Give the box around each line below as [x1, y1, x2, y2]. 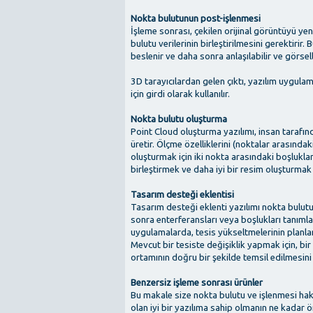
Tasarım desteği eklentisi [131, 189, 234, 200]
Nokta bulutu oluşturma [131, 113, 227, 124]
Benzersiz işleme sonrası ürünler [131, 277, 263, 288]
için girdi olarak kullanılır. [131, 88, 230, 99]
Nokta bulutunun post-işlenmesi [131, 13, 261, 24]
